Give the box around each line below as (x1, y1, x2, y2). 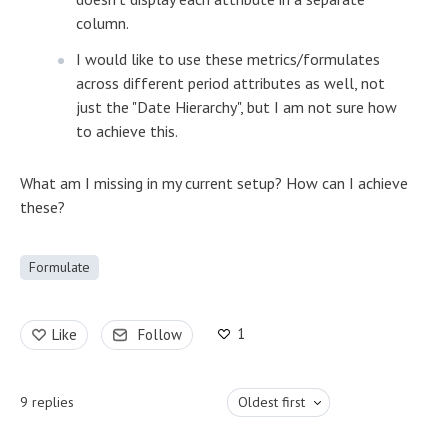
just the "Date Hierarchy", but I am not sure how (76, 96, 397, 117)
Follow (138, 324, 182, 344)
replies (32, 392, 74, 411)
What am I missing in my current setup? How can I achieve (20, 172, 408, 193)
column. (76, 12, 129, 33)
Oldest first (237, 392, 305, 411)
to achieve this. (76, 120, 181, 141)
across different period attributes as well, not (76, 72, 385, 93)
